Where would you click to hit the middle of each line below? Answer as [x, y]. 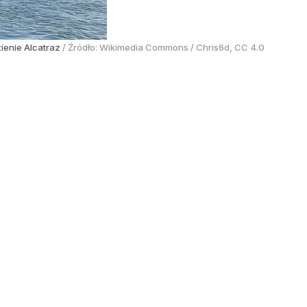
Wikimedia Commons [144, 48]
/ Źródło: [81, 48]
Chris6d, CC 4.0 [230, 48]
